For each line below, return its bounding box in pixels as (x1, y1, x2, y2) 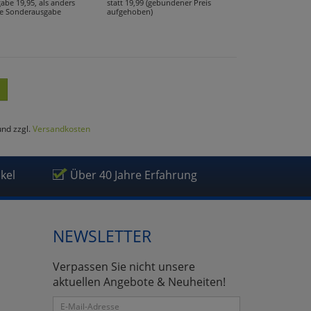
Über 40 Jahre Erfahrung (70, 167, 197, 183)
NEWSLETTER (53, 224, 151, 247)
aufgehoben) (106, 6, 153, 17)
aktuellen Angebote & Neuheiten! (53, 274, 226, 289)
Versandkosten (33, 122, 90, 134)
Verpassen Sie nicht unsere (53, 258, 195, 274)
